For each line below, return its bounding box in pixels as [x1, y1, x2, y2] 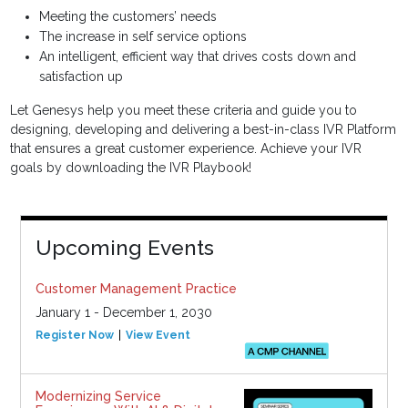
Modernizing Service [35, 388, 161, 403]
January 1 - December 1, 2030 [35, 305, 212, 321]
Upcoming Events [35, 235, 214, 260]
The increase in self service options [39, 29, 248, 45]
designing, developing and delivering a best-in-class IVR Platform [10, 122, 397, 138]
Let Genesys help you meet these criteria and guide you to [10, 103, 358, 118]
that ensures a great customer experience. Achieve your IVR [10, 141, 362, 157]
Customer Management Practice [35, 281, 237, 297]
